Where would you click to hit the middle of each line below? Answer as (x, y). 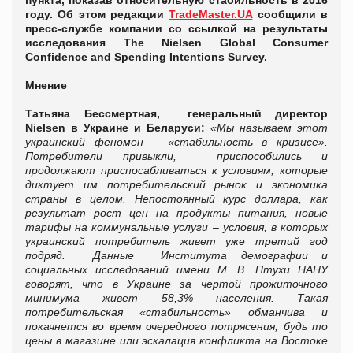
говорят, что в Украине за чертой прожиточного (176, 284)
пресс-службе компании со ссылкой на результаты (176, 29)
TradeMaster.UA (211, 15)
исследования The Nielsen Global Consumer (176, 43)
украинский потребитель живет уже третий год (176, 242)
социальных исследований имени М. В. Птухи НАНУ (176, 270)
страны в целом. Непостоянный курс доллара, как (176, 199)
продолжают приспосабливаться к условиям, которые (176, 171)
